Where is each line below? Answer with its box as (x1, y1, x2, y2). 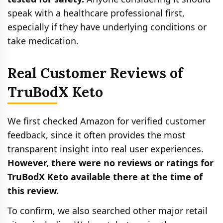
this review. (7, 184, 59, 197)
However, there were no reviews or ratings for (7, 156, 214, 169)
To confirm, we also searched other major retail (7, 204, 208, 217)
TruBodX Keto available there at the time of (7, 170, 203, 183)
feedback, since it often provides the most (7, 128, 186, 141)
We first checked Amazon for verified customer (7, 114, 206, 127)
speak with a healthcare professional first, (7, 6, 185, 19)
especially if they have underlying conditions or (7, 20, 207, 33)
